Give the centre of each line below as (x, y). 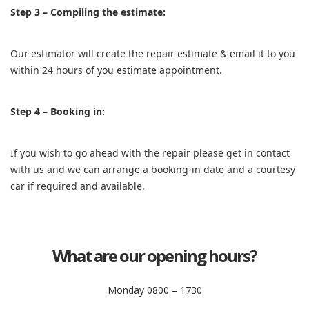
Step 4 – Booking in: (58, 111)
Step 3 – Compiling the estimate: (88, 12)
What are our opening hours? (154, 256)
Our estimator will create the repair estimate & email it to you (153, 53)
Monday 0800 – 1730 (154, 290)
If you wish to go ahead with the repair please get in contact (150, 153)
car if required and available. (78, 186)
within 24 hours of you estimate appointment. (116, 70)
